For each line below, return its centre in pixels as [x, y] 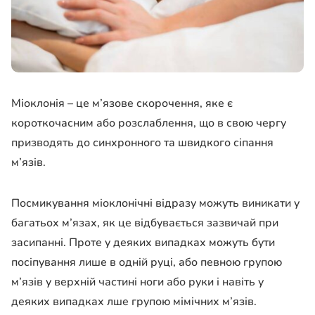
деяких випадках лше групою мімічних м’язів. [134, 302]
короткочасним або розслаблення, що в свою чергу [149, 123]
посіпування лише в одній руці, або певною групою [147, 263]
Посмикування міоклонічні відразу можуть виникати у [155, 204]
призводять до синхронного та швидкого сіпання [142, 143]
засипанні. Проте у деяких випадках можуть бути [143, 243]
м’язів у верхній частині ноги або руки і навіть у [137, 282]
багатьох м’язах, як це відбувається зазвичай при [145, 223]
